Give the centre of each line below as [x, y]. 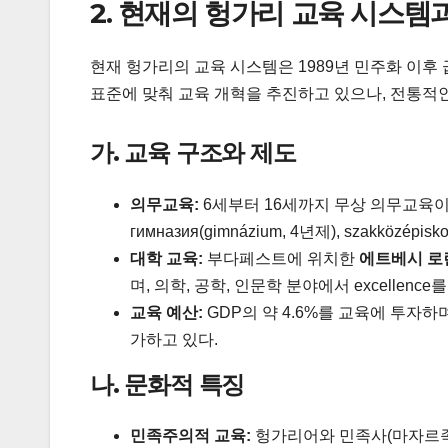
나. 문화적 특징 [167, 384]
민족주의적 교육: [190, 436]
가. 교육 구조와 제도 [193, 153]
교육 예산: [166, 312]
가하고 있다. [174, 339]
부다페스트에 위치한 [281, 258]
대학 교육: [166, 258]
